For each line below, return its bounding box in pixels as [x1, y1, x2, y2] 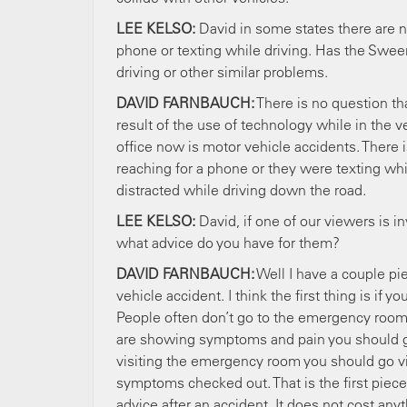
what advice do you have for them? [116, 233, 340, 252]
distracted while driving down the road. [116, 181, 366, 199]
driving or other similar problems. [116, 63, 332, 81]
